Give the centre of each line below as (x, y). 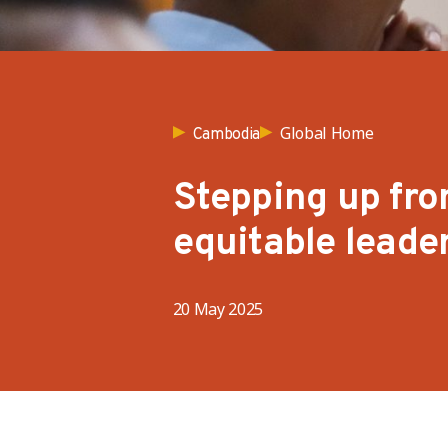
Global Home (326, 133)
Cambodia (226, 135)
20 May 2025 (217, 309)
